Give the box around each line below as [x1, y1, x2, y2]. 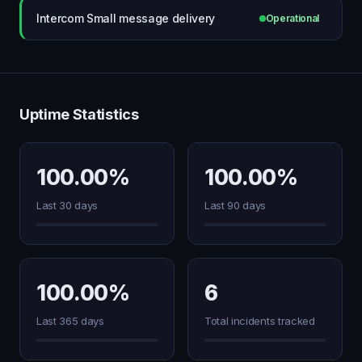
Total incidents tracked [204, 314, 315, 327]
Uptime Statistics [19, 106, 139, 123]
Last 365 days [36, 314, 104, 327]
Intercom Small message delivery [36, 11, 216, 25]
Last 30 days [36, 199, 99, 212]
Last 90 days [204, 199, 267, 212]
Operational [265, 12, 319, 24]
